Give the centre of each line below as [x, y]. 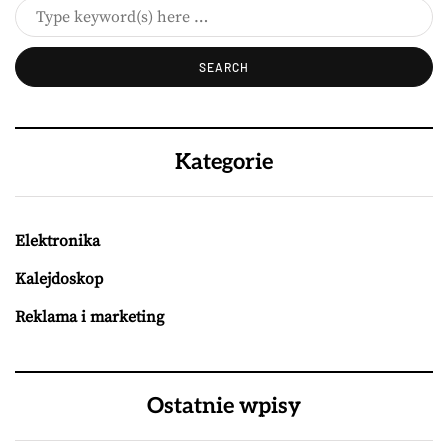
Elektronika [57, 241]
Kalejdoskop [59, 279]
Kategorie [224, 162]
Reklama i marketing [89, 317]
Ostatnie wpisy [224, 406]
